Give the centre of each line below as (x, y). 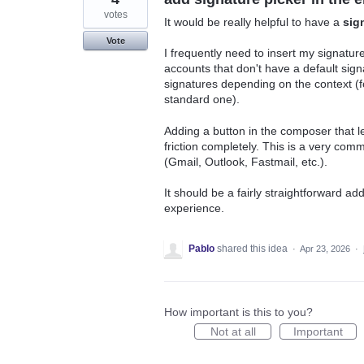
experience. (194, 208)
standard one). (202, 100)
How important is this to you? (238, 312)
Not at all (233, 332)
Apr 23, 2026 (325, 249)
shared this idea (253, 249)
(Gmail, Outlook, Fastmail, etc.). (246, 161)
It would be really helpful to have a (253, 22)
